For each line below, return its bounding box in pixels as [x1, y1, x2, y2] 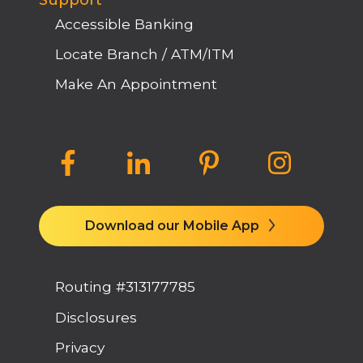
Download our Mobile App [85, 217, 263, 233]
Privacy [54, 338, 105, 356]
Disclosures [54, 308, 137, 326]
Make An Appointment [54, 75, 217, 93]
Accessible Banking [54, 15, 194, 32]
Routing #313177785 [54, 278, 195, 296]
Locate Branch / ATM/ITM [54, 45, 234, 63]
